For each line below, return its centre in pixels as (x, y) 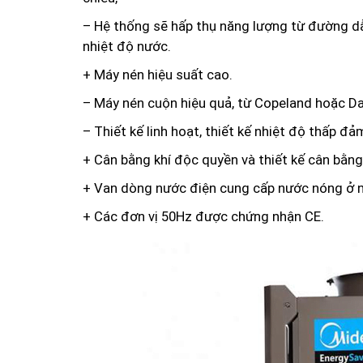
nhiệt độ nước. (127, 46)
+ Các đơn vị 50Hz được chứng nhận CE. (203, 216)
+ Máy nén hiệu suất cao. (158, 74)
